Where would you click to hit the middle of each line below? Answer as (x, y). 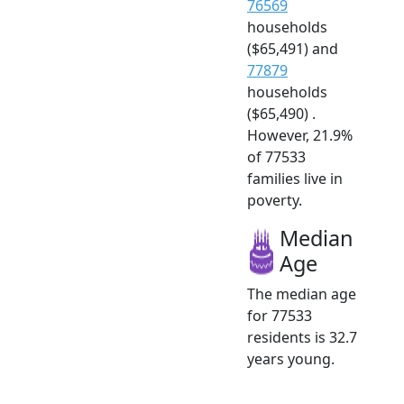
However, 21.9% (300, 135)
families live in (295, 178)
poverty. (275, 200)
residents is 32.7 (302, 337)
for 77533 (280, 315)
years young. (291, 358)
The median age (302, 294)
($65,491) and (293, 48)
